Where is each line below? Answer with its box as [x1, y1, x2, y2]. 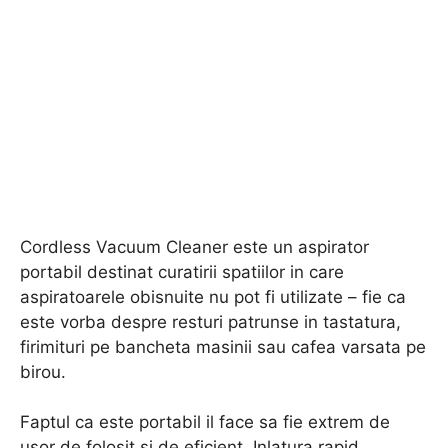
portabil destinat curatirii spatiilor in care [20, 261, 344, 282]
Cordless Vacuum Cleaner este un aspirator [20, 236, 369, 257]
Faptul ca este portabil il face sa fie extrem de [20, 412, 390, 432]
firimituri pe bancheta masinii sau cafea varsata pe [20, 336, 426, 357]
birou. [20, 361, 66, 382]
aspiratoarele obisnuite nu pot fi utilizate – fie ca [20, 286, 406, 307]
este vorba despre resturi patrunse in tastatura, [20, 311, 401, 332]
